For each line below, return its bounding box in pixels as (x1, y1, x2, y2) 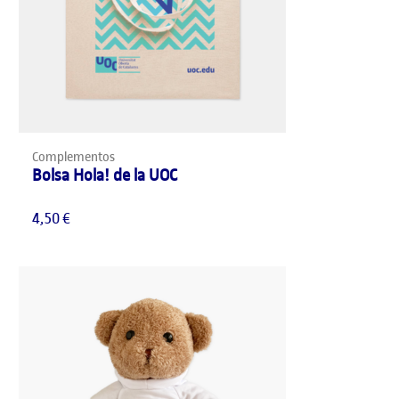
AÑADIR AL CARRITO (136, 142, 263, 159)
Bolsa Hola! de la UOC (32, 165, 178, 185)
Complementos (32, 149, 116, 166)
